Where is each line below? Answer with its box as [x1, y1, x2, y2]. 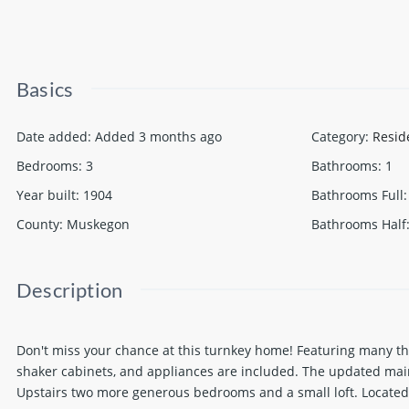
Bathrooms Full [310, 185, 404, 204]
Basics [16, 76, 74, 101]
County [16, 215, 59, 233]
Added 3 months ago [95, 127, 222, 145]
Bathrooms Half [310, 215, 406, 233]
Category [310, 127, 365, 145]
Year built [16, 185, 76, 204]
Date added [16, 127, 88, 145]
